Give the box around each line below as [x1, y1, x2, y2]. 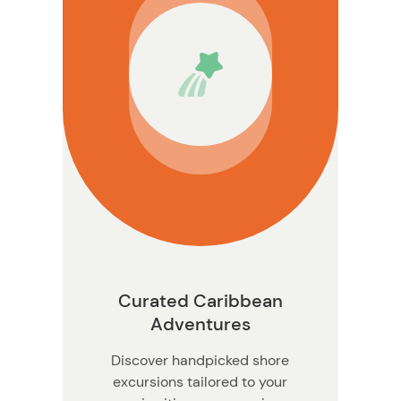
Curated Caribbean [117, 289, 283, 313]
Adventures [149, 312, 251, 337]
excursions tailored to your [113, 372, 288, 392]
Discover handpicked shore [111, 351, 290, 371]
